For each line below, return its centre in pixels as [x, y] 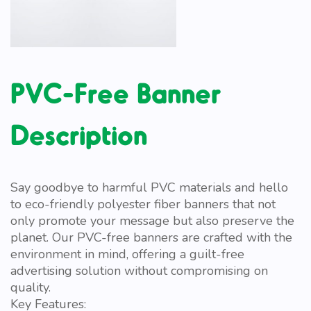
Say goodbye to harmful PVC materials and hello [149, 187]
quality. [31, 287]
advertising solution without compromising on [139, 270]
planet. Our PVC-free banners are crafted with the [151, 237]
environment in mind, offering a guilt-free [127, 254]
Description [79, 134]
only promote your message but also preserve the [152, 220]
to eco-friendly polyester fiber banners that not [143, 204]
